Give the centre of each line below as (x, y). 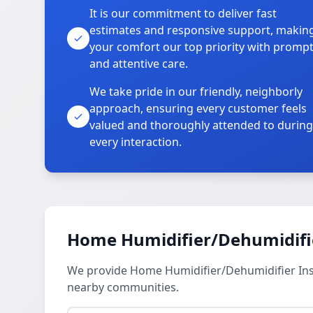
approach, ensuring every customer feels (198, 108)
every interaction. (136, 142)
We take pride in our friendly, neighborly (196, 92)
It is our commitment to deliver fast (183, 13)
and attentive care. (139, 64)
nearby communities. (123, 287)
